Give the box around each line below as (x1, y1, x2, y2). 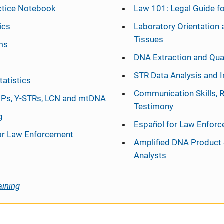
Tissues (134, 34, 163, 44)
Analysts (134, 150, 166, 160)
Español (134, 119, 164, 129)
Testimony (134, 101, 173, 111)
